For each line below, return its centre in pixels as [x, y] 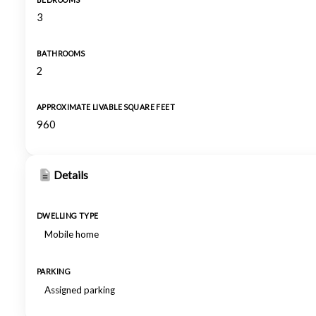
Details [71, 175]
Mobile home [72, 234]
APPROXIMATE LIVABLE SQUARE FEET [106, 107]
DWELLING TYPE [68, 216]
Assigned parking [80, 290]
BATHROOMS [61, 54]
